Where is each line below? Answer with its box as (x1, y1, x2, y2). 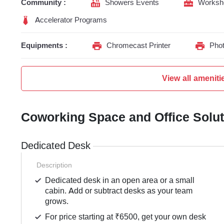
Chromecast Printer (106, 40, 170, 51)
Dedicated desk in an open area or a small (45, 175, 195, 186)
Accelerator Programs (35, 15, 107, 25)
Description (36, 160, 72, 170)
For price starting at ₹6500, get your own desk (45, 211, 206, 222)
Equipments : (21, 40, 67, 51)
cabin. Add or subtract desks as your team (45, 185, 193, 196)
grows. (45, 196, 69, 207)
